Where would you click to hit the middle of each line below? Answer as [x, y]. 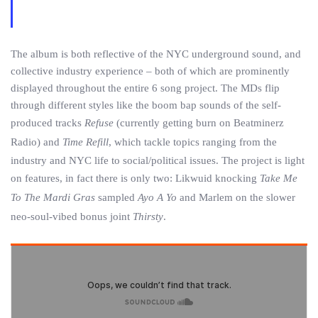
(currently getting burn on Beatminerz [199, 123]
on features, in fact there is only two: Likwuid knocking [135, 179]
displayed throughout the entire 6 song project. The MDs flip [145, 88]
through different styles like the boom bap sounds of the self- [146, 105]
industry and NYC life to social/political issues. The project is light [158, 161]
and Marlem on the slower [236, 198]
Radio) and [37, 142]
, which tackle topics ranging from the [193, 142]
